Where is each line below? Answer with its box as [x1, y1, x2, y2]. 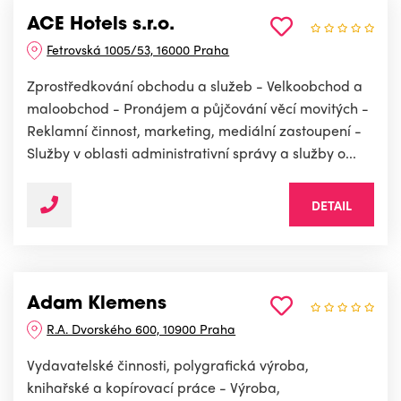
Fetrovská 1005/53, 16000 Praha [47, 40, 230, 59]
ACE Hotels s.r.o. [27, 16, 175, 35]
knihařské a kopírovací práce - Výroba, [27, 377, 280, 398]
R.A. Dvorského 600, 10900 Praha [47, 320, 236, 338]
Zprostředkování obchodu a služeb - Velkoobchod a [27, 75, 363, 97]
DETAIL [311, 196, 352, 215]
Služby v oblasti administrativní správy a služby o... [27, 142, 356, 164]
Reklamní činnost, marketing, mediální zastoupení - [27, 120, 362, 141]
